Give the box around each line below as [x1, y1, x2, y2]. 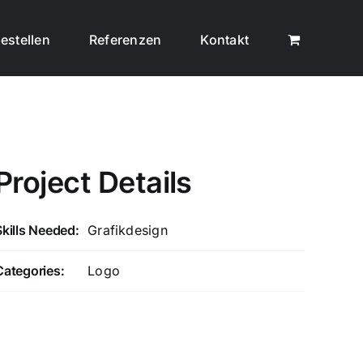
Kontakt [200, 31, 249, 48]
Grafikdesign [88, 222, 168, 238]
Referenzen [88, 31, 162, 48]
